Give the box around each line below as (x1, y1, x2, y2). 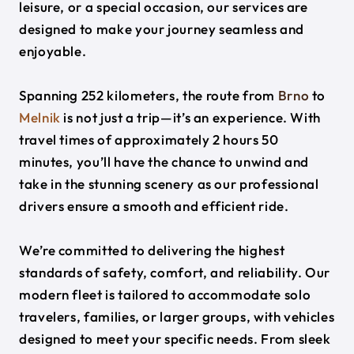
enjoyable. (19, 43, 87, 59)
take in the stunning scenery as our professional (19, 175, 319, 192)
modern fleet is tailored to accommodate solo (19, 286, 311, 303)
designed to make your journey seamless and (19, 21, 304, 37)
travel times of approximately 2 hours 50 (19, 131, 279, 148)
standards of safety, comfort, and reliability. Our (19, 264, 331, 281)
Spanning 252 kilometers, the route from (19, 87, 278, 104)
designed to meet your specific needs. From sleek (19, 330, 331, 347)
